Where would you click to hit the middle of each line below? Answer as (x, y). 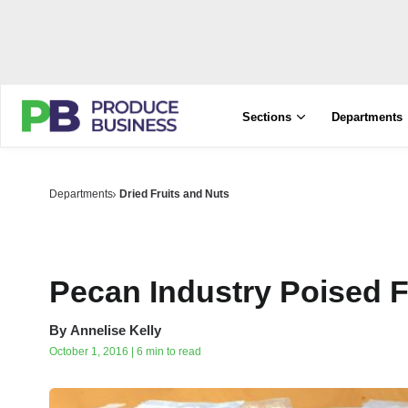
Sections (267, 117)
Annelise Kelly (116, 330)
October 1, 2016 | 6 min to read (125, 352)
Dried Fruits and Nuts (175, 194)
